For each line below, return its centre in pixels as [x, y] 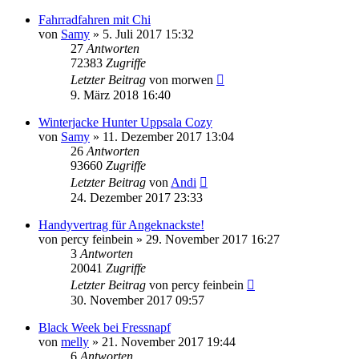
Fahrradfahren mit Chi [95, 20]
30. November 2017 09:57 [137, 301]
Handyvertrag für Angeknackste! [121, 225]
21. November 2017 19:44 [169, 342]
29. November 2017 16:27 [213, 240]
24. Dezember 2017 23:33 [137, 198]
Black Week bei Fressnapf [105, 328]
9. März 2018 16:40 [121, 95]
